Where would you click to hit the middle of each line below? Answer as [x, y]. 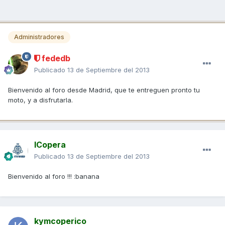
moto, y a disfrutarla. [40, 100]
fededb [55, 58]
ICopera [50, 144]
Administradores [39, 37]
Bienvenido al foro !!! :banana [54, 176]
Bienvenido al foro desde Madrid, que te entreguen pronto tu [104, 90]
